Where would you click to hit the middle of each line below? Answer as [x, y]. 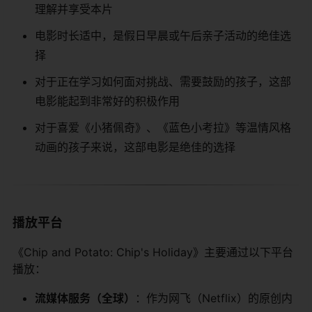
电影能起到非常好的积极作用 [107, 101]
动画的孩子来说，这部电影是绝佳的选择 [135, 147]
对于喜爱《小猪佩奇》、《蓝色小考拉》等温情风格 [163, 127]
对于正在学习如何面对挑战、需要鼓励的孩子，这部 [163, 81]
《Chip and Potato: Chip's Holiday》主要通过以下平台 [153, 252]
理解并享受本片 [74, 9]
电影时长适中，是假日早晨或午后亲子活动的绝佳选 [163, 35]
